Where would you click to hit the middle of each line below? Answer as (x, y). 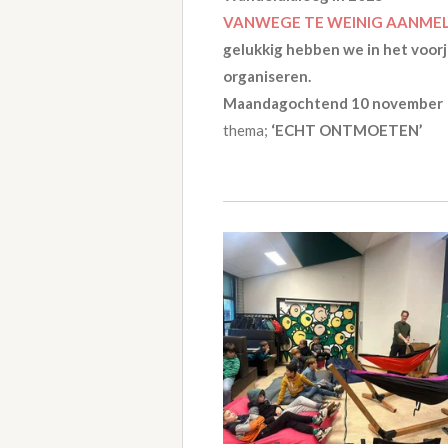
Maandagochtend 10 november (333, 103)
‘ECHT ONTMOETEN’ (346, 130)
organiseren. (267, 76)
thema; (247, 130)
